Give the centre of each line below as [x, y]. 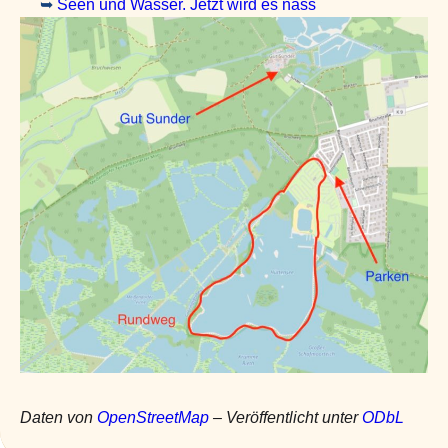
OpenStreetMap [153, 417]
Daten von [58, 417]
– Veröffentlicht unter [285, 417]
